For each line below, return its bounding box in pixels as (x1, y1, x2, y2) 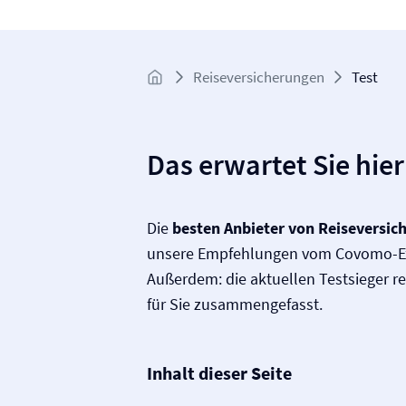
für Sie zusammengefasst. (147, 294, 323, 314)
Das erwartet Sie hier (147, 147, 404, 183)
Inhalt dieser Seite (147, 362, 292, 384)
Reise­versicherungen (193, 66, 324, 87)
